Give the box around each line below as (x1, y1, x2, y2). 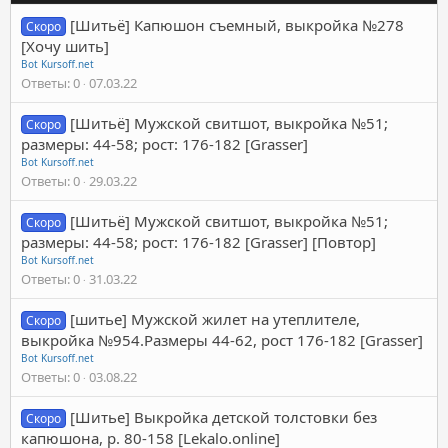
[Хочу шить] (21, 35, 109, 56)
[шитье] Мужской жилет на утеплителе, (70, 308, 361, 329)
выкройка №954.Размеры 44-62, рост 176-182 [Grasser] (21, 329, 423, 350)
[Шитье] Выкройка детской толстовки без (70, 406, 378, 427)
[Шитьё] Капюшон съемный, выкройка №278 (70, 14, 405, 35)
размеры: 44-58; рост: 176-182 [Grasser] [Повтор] (21, 231, 376, 252)
